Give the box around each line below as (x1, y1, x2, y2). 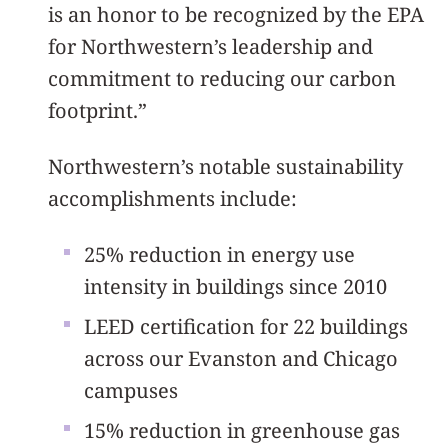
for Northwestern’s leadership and (48, 32, 373, 60)
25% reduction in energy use (84, 240, 355, 268)
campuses (84, 376, 178, 404)
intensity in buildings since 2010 (84, 272, 387, 300)
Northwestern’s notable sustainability (48, 152, 403, 180)
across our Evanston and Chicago (84, 344, 398, 372)
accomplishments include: (48, 184, 297, 212)
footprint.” (48, 96, 152, 124)
